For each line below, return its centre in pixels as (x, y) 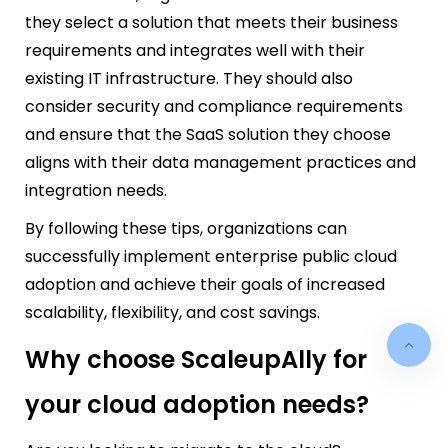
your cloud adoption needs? (197, 405)
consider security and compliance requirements (214, 107)
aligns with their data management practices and (220, 163)
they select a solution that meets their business (211, 23)
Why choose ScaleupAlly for (196, 360)
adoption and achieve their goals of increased (205, 285)
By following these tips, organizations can (186, 229)
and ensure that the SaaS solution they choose (208, 135)
